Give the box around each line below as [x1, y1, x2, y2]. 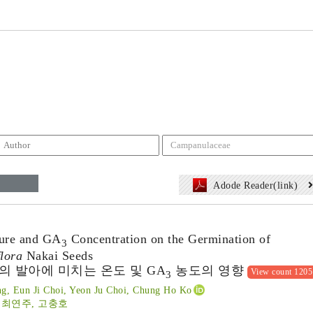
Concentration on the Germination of [67, 232, 270, 246]
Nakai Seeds [22, 248, 93, 263]
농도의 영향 [171, 263, 244, 277]
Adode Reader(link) [210, 180, 301, 191]
